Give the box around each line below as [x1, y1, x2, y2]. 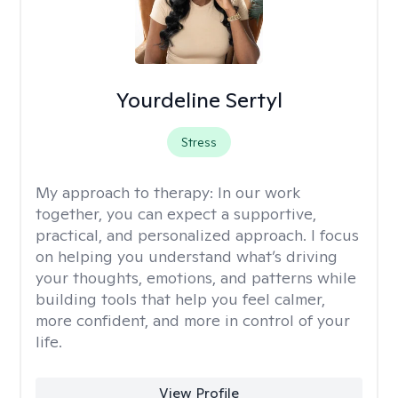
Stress [180, 134, 217, 150]
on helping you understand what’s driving [36, 246, 338, 267]
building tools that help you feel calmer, [36, 289, 325, 309]
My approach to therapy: [36, 182, 218, 203]
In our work [218, 182, 300, 203]
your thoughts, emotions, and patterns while [36, 267, 356, 288]
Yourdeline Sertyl [115, 86, 283, 114]
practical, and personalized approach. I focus [36, 225, 359, 245]
